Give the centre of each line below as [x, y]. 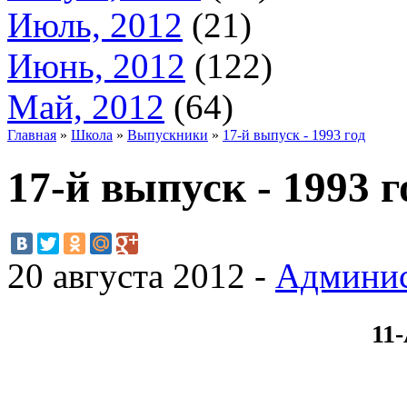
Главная [32, 135]
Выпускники [168, 135]
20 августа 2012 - [141, 275]
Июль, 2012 [95, 25]
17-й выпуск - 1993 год [294, 135]
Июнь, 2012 [96, 66]
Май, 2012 [86, 107]
